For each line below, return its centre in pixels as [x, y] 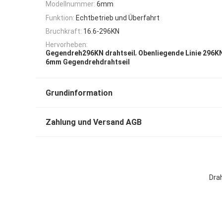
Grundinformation [79, 93]
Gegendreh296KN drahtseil [90, 53]
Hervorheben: [67, 45]
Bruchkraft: [64, 31]
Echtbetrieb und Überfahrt [118, 18]
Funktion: [60, 18]
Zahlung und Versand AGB [94, 122]
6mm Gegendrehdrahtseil [88, 62]
